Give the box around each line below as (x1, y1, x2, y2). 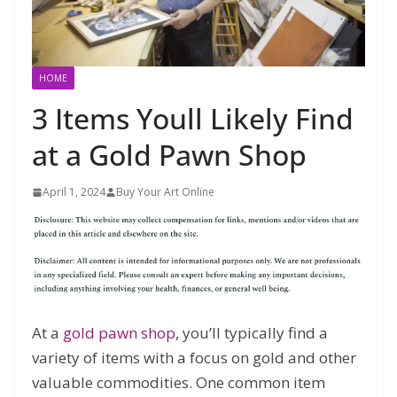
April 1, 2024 (43, 184, 105, 200)
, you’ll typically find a (175, 322, 328, 343)
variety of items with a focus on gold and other (32, 346, 356, 368)
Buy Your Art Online (116, 184, 214, 200)
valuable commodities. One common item (32, 371, 325, 393)
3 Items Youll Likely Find (32, 99, 354, 138)
